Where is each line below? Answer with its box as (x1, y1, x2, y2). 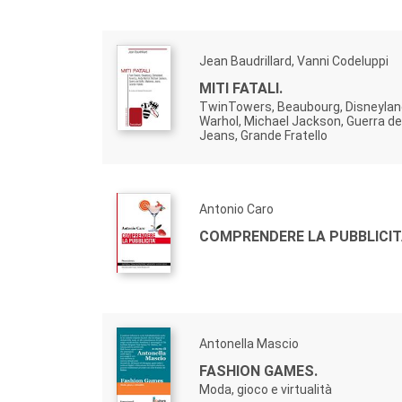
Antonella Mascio (199, 336, 299, 351)
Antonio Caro (199, 202, 274, 216)
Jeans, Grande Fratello (199, 128, 328, 143)
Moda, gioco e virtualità (199, 382, 332, 397)
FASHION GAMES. (199, 363, 318, 380)
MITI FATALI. (199, 80, 283, 97)
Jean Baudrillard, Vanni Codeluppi (199, 54, 389, 68)
